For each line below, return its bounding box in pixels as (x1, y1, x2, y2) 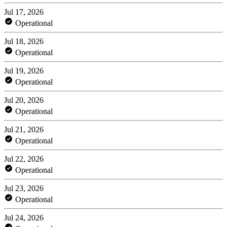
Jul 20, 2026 (4, 95, 44, 104)
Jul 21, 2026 (4, 125, 44, 134)
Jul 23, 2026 (4, 183, 44, 193)
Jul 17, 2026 (4, 7, 44, 16)
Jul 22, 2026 (4, 154, 44, 163)
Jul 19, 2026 (4, 66, 44, 75)
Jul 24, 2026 (4, 213, 44, 222)
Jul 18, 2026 (4, 36, 44, 46)
